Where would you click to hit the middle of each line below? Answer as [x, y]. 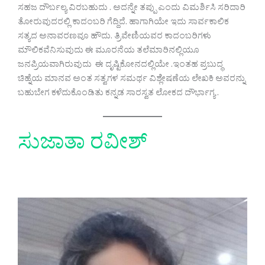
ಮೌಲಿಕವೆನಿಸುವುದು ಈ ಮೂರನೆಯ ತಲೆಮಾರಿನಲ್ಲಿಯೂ [109, 52]
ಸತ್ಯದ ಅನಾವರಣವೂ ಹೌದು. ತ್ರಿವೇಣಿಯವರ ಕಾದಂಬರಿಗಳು [114, 38]
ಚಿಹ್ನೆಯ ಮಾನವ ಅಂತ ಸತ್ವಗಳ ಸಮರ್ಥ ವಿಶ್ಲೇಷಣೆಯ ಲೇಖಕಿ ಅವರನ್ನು [132, 80]
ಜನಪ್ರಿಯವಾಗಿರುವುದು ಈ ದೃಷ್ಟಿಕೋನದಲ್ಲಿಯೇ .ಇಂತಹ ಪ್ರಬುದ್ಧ [120, 66]
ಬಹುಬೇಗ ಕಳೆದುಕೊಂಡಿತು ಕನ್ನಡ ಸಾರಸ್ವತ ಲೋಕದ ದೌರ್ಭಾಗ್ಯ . [118, 95]
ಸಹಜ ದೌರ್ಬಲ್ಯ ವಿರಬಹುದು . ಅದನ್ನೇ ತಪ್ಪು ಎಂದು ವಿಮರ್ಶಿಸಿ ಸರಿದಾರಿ [132, 9]
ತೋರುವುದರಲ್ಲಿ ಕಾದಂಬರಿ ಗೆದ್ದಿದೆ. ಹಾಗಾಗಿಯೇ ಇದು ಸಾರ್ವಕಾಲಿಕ [123, 24]
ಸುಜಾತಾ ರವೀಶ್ [85, 146]
